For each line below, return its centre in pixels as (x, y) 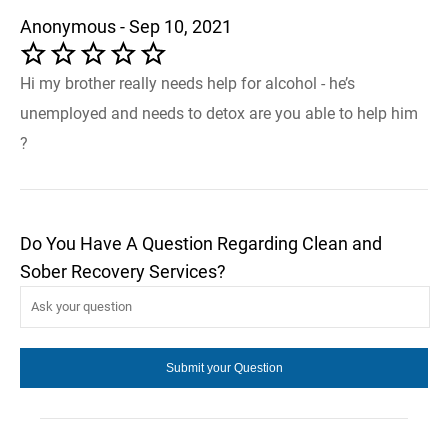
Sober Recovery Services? (123, 271)
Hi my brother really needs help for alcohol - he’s (187, 83)
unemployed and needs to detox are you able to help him (219, 113)
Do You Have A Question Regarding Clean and (201, 243)
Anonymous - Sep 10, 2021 (126, 26)
